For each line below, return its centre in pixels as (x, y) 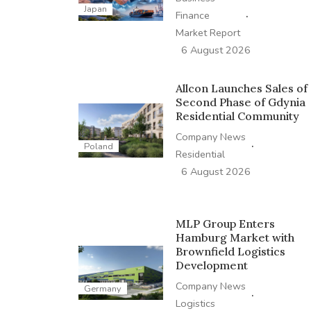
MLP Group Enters (225, 223)
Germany (102, 288)
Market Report (208, 32)
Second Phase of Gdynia (240, 102)
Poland (98, 146)
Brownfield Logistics (230, 251)
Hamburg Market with (235, 237)
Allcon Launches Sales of (241, 88)
